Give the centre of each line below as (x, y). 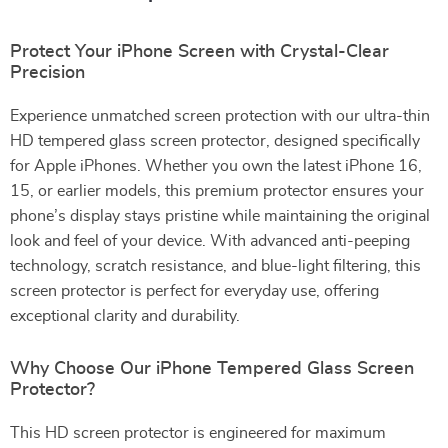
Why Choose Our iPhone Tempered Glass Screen (212, 369)
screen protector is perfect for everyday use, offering (194, 291)
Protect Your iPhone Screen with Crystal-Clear (199, 52)
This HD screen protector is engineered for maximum (198, 433)
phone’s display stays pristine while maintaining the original (220, 216)
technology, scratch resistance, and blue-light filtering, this (215, 266)
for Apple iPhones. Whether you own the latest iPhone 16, (216, 166)
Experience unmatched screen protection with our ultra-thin (220, 116)
